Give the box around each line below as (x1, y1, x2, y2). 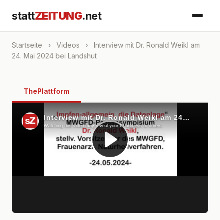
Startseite (12, 41, 42, 49)
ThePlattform (24, 87, 69, 95)
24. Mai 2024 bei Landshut (12, 52, 97, 60)
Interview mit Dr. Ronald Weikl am (92, 41, 200, 49)
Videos (56, 41, 80, 49)
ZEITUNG (34, 9, 82, 22)
